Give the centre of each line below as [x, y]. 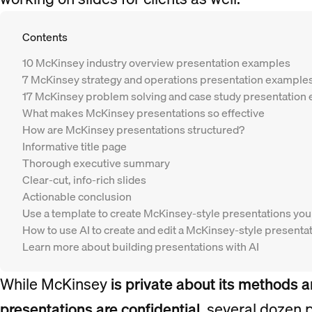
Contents [45, 37]
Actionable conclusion [77, 196]
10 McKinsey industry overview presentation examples [156, 63]
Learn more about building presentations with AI [141, 247]
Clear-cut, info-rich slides [84, 180]
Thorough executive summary [96, 163]
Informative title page [75, 146]
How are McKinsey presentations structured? [133, 130]
